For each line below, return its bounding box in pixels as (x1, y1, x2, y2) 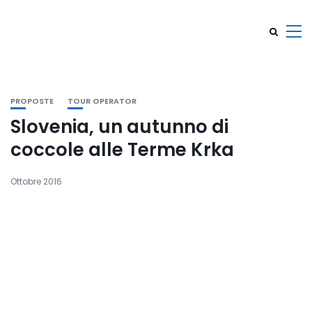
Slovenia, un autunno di (10, 114, 228, 139)
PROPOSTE (10, 95, 54, 107)
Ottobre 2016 (10, 175, 62, 187)
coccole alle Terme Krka (10, 137, 234, 162)
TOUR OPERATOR (68, 95, 136, 107)
